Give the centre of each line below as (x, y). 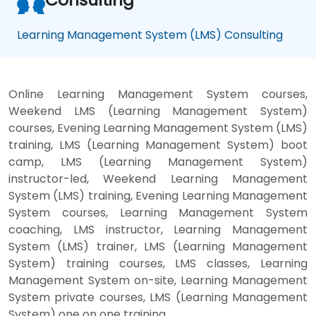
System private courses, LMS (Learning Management (158, 297)
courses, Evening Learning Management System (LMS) (158, 128)
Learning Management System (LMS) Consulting (150, 35)
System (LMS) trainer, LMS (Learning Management (158, 246)
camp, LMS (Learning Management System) (158, 162)
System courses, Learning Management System (158, 212)
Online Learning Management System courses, (158, 94)
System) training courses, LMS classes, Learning (158, 263)
